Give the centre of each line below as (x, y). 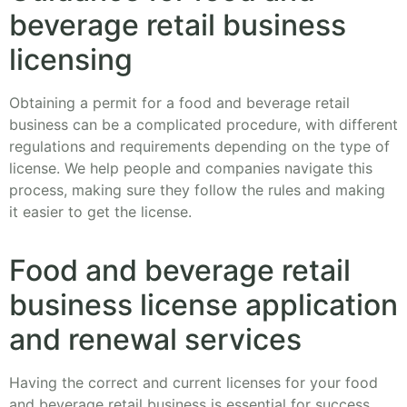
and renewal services (155, 340)
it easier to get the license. (100, 212)
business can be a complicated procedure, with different (203, 125)
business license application (203, 305)
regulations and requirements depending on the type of (199, 147)
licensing (71, 60)
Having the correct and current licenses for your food (194, 383)
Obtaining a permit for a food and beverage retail (179, 103)
